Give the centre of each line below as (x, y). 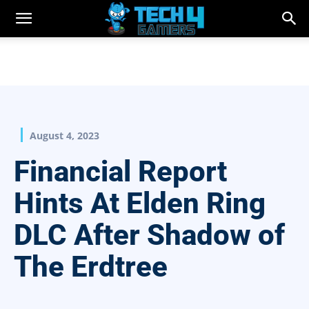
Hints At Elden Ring (140, 203)
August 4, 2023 (64, 136)
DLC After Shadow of (149, 235)
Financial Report (120, 172)
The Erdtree (91, 267)
